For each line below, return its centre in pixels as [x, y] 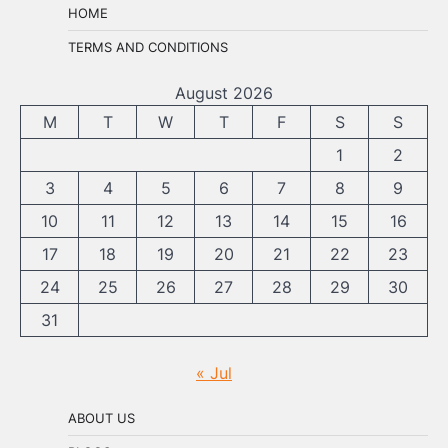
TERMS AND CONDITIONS [148, 46]
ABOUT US [101, 417]
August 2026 [224, 92]
